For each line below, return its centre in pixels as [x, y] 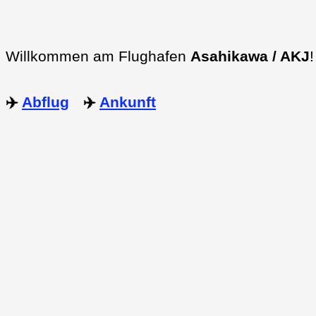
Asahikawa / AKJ [250, 56]
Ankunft [128, 102]
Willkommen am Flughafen [98, 56]
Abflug [45, 102]
